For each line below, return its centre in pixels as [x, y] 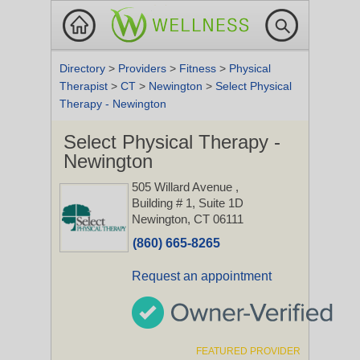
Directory [84, 68]
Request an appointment [202, 276]
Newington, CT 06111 [188, 219]
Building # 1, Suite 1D [188, 203]
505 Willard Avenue [184, 187]
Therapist [85, 86]
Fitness [199, 68]
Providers [144, 68]
